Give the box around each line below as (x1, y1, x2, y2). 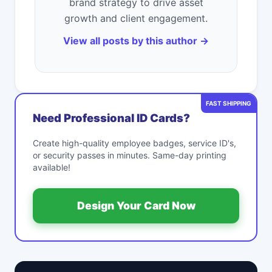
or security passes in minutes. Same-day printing (33, 150, 226, 161)
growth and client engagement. (64, 12, 208, 25)
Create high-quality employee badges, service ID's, (33, 138, 236, 149)
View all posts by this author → (63, 35, 209, 47)
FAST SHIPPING (206, 100, 251, 107)
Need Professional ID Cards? (33, 111, 190, 125)
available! (33, 162, 70, 173)
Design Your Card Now (76, 199, 195, 212)
